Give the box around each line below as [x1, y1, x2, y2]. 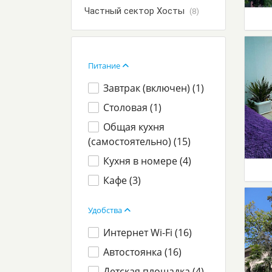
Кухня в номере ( [103, 154, 183, 168]
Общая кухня [103, 120, 165, 134]
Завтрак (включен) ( [103, 81, 196, 95]
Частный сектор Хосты [84, 5, 187, 16]
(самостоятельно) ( [88, 135, 177, 148]
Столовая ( [103, 101, 154, 114]
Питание [88, 60, 122, 71]
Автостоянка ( [103, 245, 168, 259]
